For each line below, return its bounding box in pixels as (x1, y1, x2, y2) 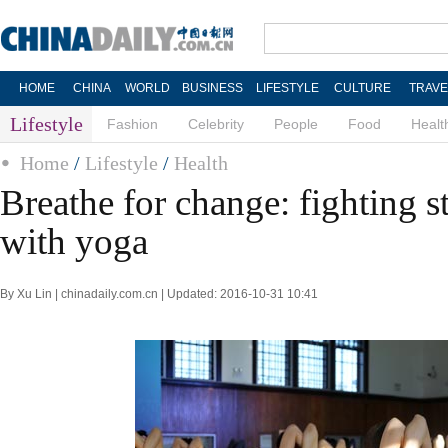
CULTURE (333, 81, 391, 95)
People (274, 116, 318, 132)
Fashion (107, 116, 158, 132)
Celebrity (188, 116, 244, 132)
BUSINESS (181, 81, 243, 95)
